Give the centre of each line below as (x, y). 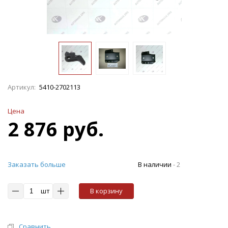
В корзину (106, 191)
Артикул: (22, 87)
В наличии (155, 164)
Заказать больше (37, 164)
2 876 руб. (56, 129)
